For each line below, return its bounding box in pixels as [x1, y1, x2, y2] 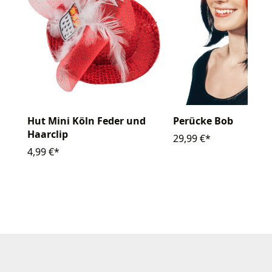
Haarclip [27, 127, 68, 141]
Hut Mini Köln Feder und [27, 114, 146, 127]
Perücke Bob [173, 114, 233, 127]
